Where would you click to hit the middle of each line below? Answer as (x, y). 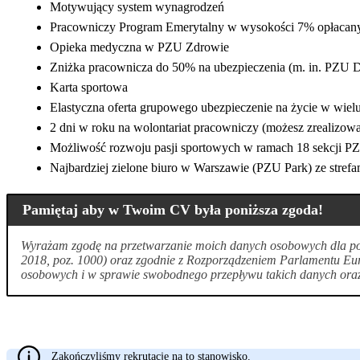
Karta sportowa (89, 87)
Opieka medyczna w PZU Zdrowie (139, 47)
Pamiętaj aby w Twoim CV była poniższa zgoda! (172, 210)
